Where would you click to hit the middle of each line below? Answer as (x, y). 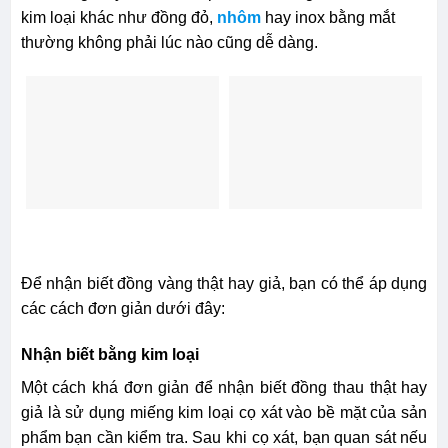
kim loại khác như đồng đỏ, (118, 17)
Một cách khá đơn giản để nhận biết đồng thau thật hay (224, 388)
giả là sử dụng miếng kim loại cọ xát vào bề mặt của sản (224, 413)
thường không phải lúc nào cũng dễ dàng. (169, 42)
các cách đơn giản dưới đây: (122, 309)
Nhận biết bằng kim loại (109, 355)
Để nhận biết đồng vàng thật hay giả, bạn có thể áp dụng (224, 284)
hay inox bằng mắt (327, 17)
